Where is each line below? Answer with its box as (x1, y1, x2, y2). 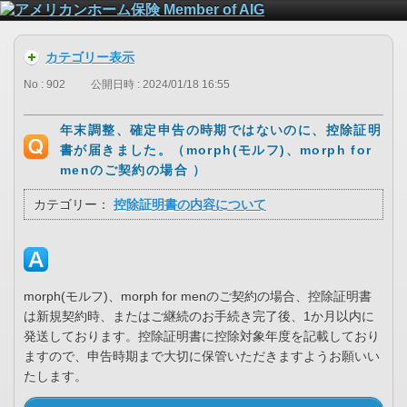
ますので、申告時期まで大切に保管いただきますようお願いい (24, 349, 380, 364)
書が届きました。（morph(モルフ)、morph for (60, 143, 372, 158)
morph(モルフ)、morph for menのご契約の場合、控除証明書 (24, 289, 372, 304)
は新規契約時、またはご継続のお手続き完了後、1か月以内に (24, 309, 374, 324)
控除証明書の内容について (114, 197, 266, 213)
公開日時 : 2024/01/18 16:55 (91, 78, 230, 92)
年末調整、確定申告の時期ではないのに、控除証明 (60, 123, 382, 138)
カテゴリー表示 (45, 50, 134, 65)
